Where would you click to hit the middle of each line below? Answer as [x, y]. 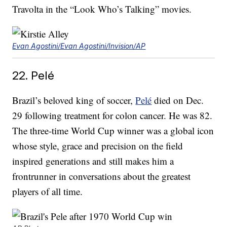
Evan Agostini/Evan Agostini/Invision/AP [79, 46]
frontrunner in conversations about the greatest [102, 176]
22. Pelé [33, 75]
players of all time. [48, 192]
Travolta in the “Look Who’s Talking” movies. [102, 9]
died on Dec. [178, 100]
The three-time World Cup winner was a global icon [113, 131]
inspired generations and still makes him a [93, 161]
